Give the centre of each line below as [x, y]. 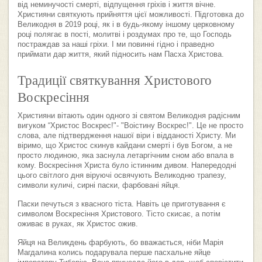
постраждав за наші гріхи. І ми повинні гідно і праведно [116, 45]
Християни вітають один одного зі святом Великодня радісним [129, 116]
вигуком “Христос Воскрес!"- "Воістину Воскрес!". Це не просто [130, 126]
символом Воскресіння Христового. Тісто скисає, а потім [119, 214]
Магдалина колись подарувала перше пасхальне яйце [114, 253]
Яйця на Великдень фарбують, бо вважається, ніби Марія [120, 243]
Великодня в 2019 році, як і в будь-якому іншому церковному [126, 25]
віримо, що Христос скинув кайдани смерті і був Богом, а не [125, 146]
